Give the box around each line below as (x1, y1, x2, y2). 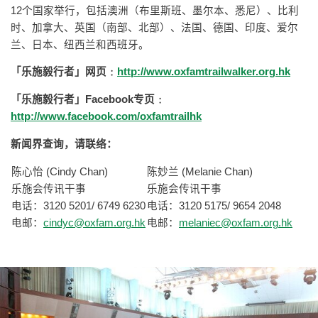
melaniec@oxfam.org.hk (179, 217, 292, 229)
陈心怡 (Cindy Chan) (11, 166, 108, 178)
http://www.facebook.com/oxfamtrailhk (11, 111, 202, 123)
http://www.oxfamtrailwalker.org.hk (117, 66, 290, 78)
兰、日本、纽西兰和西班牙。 (11, 38, 149, 50)
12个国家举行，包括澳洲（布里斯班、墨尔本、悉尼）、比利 (11, 4, 299, 16)
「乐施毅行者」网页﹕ (11, 66, 117, 78)
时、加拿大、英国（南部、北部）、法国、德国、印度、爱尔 (11, 21, 298, 33)
